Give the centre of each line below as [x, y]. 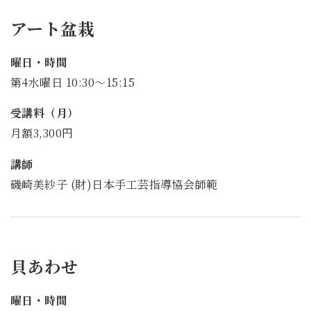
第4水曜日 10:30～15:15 [73, 82]
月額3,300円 [42, 133]
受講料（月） [45, 113]
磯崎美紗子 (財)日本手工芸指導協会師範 [114, 184]
